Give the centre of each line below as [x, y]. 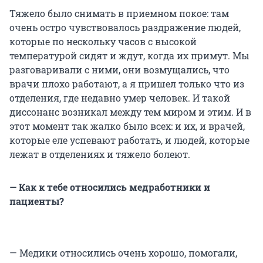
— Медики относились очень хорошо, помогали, [123, 252]
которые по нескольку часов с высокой [103, 41]
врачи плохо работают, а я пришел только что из [127, 83]
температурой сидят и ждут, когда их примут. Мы [129, 55]
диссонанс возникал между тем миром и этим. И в [130, 112]
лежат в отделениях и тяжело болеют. [100, 154]
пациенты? [37, 201]
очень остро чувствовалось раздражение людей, [125, 27]
